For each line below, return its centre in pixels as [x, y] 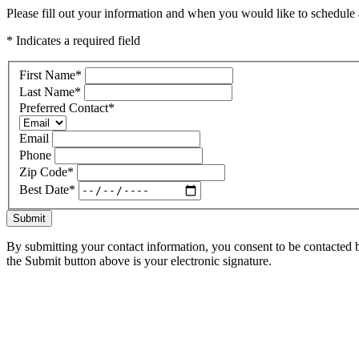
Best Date [44, 190]
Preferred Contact [64, 107]
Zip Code [43, 171]
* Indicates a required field [73, 40]
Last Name [47, 91]
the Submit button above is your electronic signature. [139, 260]
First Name [47, 75]
